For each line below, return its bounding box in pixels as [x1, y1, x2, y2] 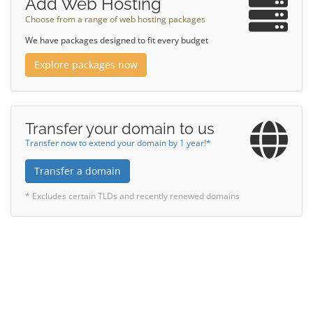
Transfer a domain [34, 164, 121, 177]
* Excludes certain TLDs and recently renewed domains [25, 190, 240, 201]
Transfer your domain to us [25, 119, 214, 138]
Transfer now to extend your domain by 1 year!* [25, 137, 211, 148]
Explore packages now [34, 58, 138, 71]
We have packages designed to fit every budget [25, 34, 208, 45]
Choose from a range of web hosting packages [25, 13, 205, 24]
